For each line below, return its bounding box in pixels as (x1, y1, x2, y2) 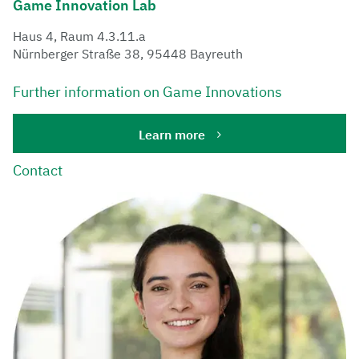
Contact (13, 160, 63, 179)
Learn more (138, 126, 205, 143)
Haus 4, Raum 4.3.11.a (13, 27, 146, 44)
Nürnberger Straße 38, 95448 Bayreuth (13, 45, 243, 62)
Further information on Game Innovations (13, 82, 282, 101)
